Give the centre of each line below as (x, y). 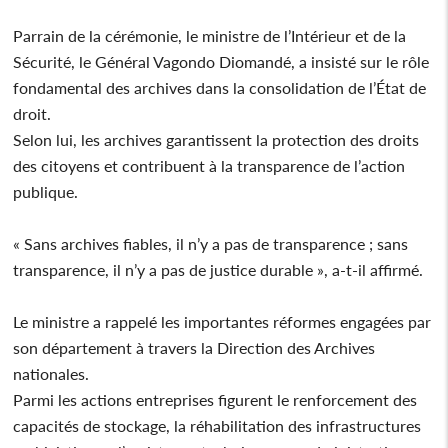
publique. (46, 191)
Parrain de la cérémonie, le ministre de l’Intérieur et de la (210, 35)
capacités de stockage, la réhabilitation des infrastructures (217, 425)
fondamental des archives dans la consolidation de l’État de (220, 87)
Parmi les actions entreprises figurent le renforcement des (215, 399)
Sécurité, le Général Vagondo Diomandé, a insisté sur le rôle (221, 61)
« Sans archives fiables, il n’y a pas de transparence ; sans (211, 243)
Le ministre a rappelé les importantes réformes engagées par (222, 321)
